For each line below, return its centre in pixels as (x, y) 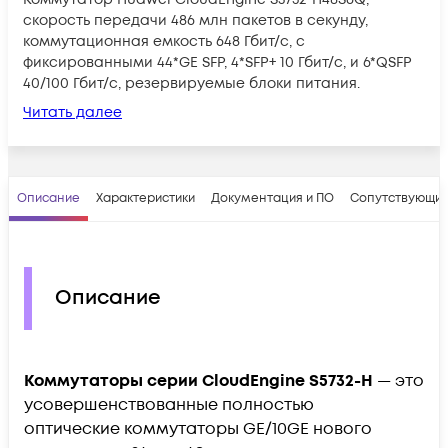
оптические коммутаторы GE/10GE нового (198, 428)
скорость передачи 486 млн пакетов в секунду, (195, 20)
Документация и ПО (272, 198)
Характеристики (145, 198)
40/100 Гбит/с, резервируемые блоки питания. (191, 83)
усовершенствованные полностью (169, 404)
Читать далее (72, 112)
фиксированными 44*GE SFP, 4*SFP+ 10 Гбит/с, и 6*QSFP (217, 62)
